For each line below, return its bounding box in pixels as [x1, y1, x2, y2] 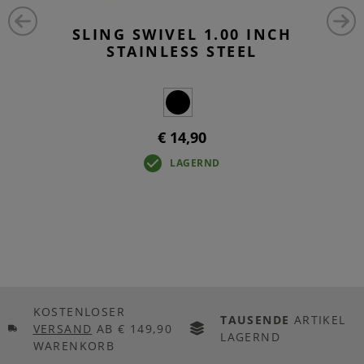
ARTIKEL [289, 312, 346, 327]
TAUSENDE [220, 312, 290, 327]
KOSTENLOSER [32, 303, 125, 319]
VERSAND [32, 320, 93, 336]
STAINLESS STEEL [106, 41, 258, 62]
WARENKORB [32, 337, 115, 353]
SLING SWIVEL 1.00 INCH [71, 24, 292, 45]
